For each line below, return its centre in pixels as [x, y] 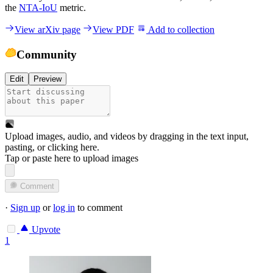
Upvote [45, 230]
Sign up [25, 208]
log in [64, 208]
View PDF [113, 29]
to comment [99, 208]
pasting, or [26, 147]
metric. [72, 7]
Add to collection [180, 29]
